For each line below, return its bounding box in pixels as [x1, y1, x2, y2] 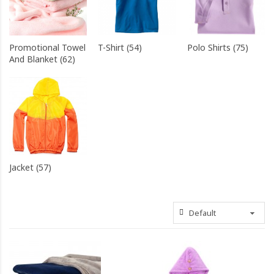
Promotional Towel [9, 42, 86, 54]
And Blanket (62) [9, 53, 75, 65]
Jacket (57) [9, 161, 51, 173]
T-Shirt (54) [98, 42, 143, 54]
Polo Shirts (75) [187, 42, 248, 54]
